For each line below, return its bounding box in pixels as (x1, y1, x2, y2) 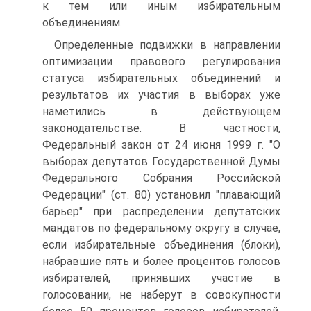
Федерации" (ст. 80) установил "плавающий (42, 188, 280, 201)
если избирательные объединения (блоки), (42, 238, 280, 251)
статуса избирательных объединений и (42, 72, 280, 85)
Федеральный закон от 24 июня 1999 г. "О (42, 138, 280, 151)
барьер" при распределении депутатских (42, 205, 280, 218)
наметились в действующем (42, 105, 280, 118)
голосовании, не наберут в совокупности (42, 288, 280, 301)
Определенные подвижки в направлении (54, 38, 280, 51)
